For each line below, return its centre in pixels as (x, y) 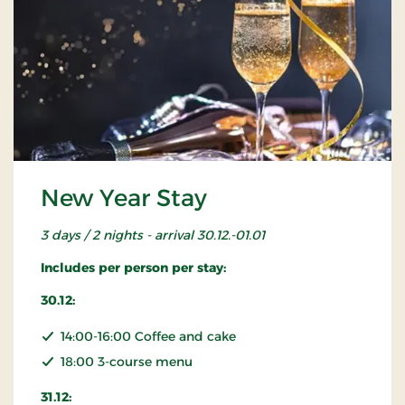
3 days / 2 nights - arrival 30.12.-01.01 (153, 235)
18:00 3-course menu (127, 361)
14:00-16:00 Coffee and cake (148, 336)
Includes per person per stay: (133, 267)
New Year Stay (124, 198)
